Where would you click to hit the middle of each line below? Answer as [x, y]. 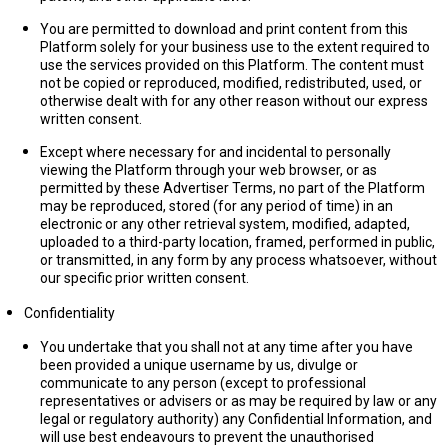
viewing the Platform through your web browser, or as [208, 170]
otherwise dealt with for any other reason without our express [234, 101]
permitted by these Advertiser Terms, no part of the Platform [232, 188]
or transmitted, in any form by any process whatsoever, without [238, 260]
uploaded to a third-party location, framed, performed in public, [237, 242]
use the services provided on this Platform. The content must [232, 65]
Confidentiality [69, 313]
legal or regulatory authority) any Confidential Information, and [236, 419]
